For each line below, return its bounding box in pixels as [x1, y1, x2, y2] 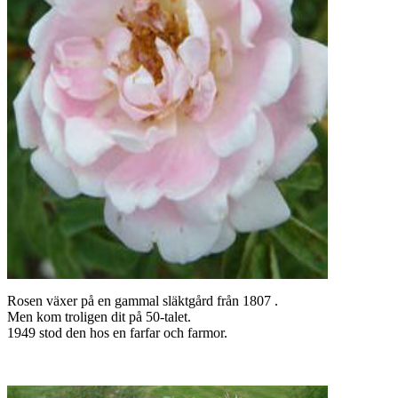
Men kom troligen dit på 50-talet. [7, 309, 191, 324]
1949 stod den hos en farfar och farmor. [7, 325, 227, 340]
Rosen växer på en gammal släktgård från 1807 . [7, 293, 278, 308]
